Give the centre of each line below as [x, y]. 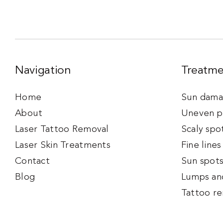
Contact [32, 161]
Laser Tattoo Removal [62, 129]
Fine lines [201, 145]
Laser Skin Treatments [62, 145]
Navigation [43, 71]
